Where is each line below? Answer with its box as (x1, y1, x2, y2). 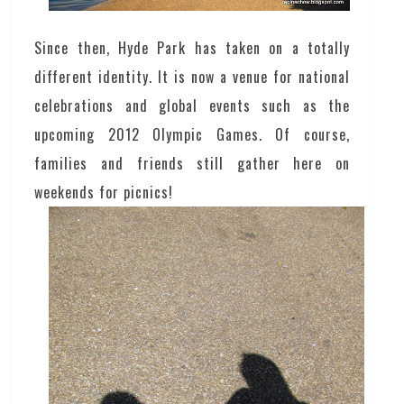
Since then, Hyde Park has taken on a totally (34, 36, 350, 59)
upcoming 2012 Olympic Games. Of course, (34, 123, 350, 145)
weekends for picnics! (34, 180, 174, 203)
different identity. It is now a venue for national (34, 65, 350, 87)
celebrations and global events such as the (34, 94, 350, 116)
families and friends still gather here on (34, 151, 350, 174)
